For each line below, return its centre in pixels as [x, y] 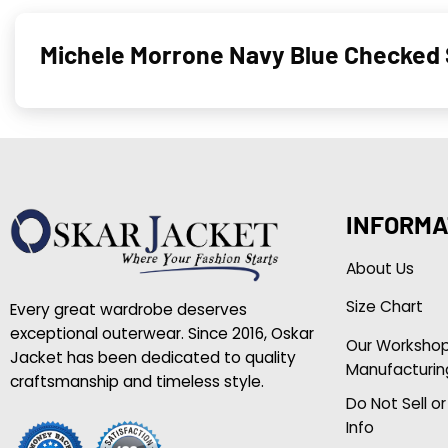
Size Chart [384, 307]
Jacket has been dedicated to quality [152, 357]
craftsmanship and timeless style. [136, 381]
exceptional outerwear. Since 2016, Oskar [161, 333]
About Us [379, 268]
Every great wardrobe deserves [128, 309]
